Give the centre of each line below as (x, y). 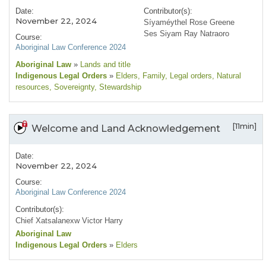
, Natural (227, 76)
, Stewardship (118, 87)
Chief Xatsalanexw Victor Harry (69, 221)
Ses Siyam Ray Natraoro (186, 34)
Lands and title (104, 65)
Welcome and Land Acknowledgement (126, 129)
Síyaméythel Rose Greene (189, 23)
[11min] (244, 126)
